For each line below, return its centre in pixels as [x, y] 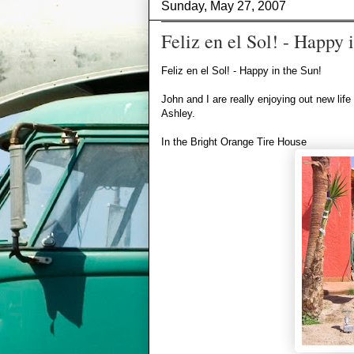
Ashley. [178, 114]
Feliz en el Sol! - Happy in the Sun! [241, 71]
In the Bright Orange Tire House [234, 142]
